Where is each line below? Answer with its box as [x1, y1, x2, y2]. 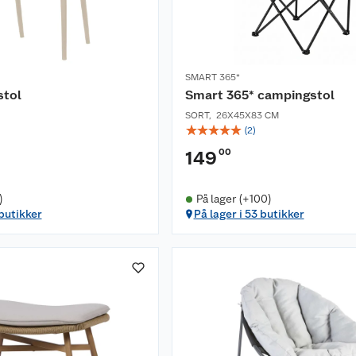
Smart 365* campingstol [185, 87, 335, 103]
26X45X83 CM [216, 110, 279, 122]
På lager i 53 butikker [193, 207, 304, 221]
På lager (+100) [195, 192, 272, 206]
